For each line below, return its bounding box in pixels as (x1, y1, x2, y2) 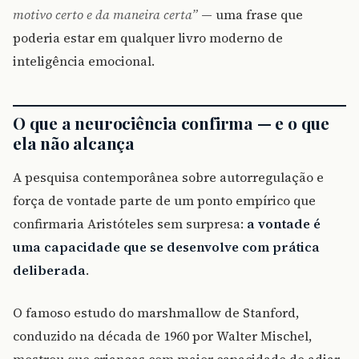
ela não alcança (13, 131, 135, 155)
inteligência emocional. (13, 52, 155, 71)
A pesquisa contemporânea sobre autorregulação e (13, 168, 324, 187)
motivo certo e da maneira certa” (13, 6, 198, 24)
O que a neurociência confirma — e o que (13, 111, 329, 135)
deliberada (13, 261, 86, 280)
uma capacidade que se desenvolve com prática (13, 238, 320, 256)
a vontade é (247, 215, 321, 233)
